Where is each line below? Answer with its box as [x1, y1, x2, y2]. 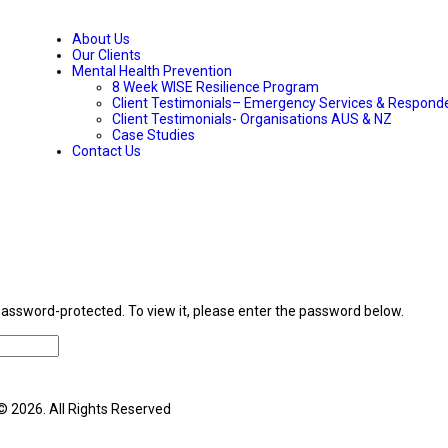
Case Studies [112, 127, 195, 144]
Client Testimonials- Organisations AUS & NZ [112, 111, 392, 128]
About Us [72, 31, 130, 48]
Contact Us [72, 143, 141, 160]
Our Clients [72, 47, 141, 64]
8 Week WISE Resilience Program [112, 79, 319, 96]
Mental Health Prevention [72, 63, 232, 80]
